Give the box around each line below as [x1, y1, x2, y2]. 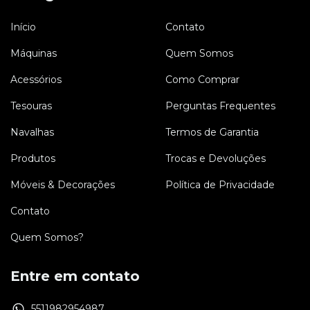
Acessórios [10, 73, 62, 86]
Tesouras [10, 99, 52, 112]
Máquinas [10, 46, 57, 60]
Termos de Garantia [165, 125, 259, 138]
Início [10, 20, 36, 33]
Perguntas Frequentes [165, 99, 275, 112]
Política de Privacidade [165, 178, 275, 191]
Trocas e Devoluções [165, 152, 266, 165]
